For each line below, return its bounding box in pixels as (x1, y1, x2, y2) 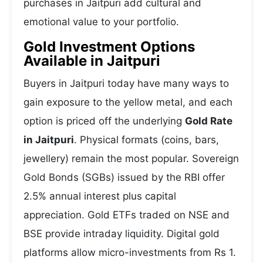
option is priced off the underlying (23, 115, 185, 127)
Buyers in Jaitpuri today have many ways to (23, 77, 229, 89)
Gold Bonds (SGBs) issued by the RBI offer (23, 171, 225, 183)
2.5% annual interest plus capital (23, 190, 176, 202)
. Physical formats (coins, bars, (74, 134, 219, 146)
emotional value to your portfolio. (23, 16, 179, 28)
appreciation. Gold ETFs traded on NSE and (23, 209, 230, 221)
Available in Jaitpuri (23, 52, 160, 69)
